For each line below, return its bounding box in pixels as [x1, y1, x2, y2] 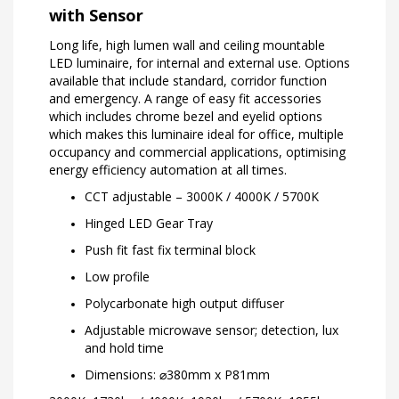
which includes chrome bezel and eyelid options [49, 108, 322, 126]
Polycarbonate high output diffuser [85, 295, 284, 313]
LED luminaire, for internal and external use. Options [49, 54, 350, 72]
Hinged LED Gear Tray [85, 215, 213, 232]
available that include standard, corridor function [49, 72, 327, 90]
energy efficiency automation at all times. [49, 161, 287, 179]
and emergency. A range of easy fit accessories [49, 90, 322, 108]
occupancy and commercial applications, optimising [49, 143, 346, 161]
